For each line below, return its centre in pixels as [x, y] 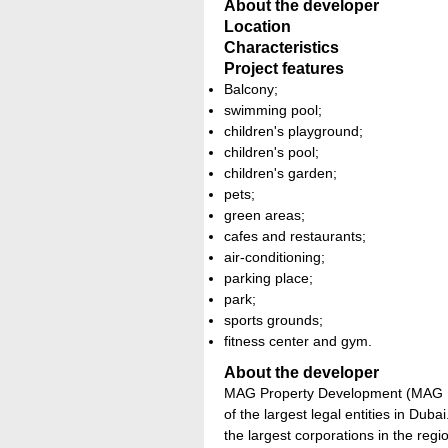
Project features [284, 68]
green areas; [264, 215]
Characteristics [281, 47]
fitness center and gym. [298, 341]
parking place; [268, 278]
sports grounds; [273, 320]
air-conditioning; [274, 257]
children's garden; [280, 173]
